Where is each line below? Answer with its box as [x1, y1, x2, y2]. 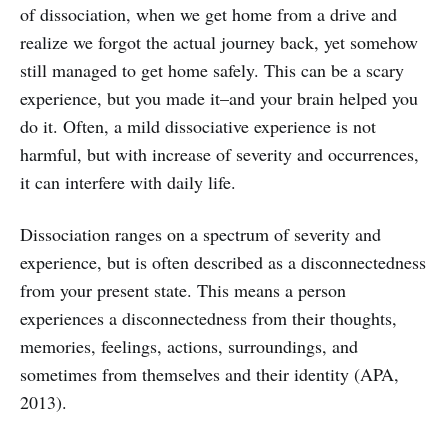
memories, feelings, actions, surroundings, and [20, 333, 358, 358]
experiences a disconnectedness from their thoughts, [20, 305, 397, 330]
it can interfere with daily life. [20, 169, 236, 194]
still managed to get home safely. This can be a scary [20, 57, 404, 82]
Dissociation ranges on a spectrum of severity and [20, 221, 381, 246]
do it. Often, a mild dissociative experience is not [20, 113, 376, 138]
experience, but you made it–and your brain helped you [20, 85, 418, 110]
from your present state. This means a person [20, 277, 346, 302]
